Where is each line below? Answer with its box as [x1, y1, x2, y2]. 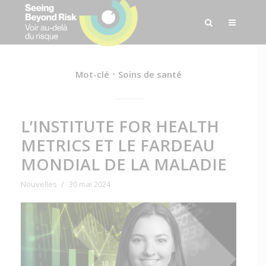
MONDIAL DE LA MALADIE [20, 153, 227, 175]
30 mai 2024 [68, 179, 110, 189]
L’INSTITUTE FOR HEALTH [20, 115, 219, 137]
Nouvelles [20, 179, 57, 189]
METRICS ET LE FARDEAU [20, 134, 215, 156]
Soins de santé [118, 68, 182, 80]
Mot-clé [75, 68, 109, 80]
